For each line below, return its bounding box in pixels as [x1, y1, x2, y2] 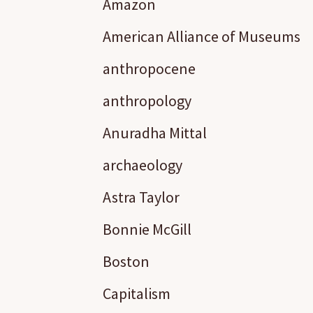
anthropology [103, 91, 191, 110]
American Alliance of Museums [103, 27, 300, 46]
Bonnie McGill [103, 219, 191, 239]
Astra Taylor [103, 187, 180, 207]
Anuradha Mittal [103, 123, 207, 143]
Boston [103, 252, 150, 271]
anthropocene [103, 59, 196, 78]
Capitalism [103, 284, 170, 303]
